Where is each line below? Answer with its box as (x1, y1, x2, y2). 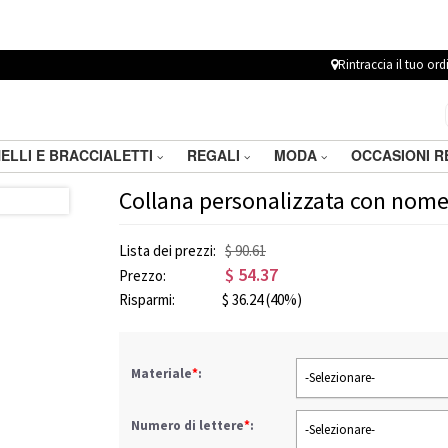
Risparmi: (119, 290, 178, 309)
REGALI (187, 145, 244, 165)
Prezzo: (119, 266, 169, 285)
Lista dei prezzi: (119, 241, 219, 260)
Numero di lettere (131, 417, 244, 434)
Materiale (131, 365, 192, 382)
